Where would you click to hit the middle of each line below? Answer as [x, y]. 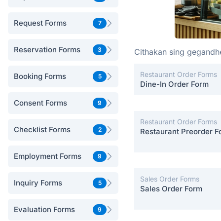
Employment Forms [48, 156]
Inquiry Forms [38, 183]
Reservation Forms [47, 50]
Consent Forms [40, 103]
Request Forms [40, 23]
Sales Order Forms [170, 179]
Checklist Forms [42, 129]
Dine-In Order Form [174, 84]
